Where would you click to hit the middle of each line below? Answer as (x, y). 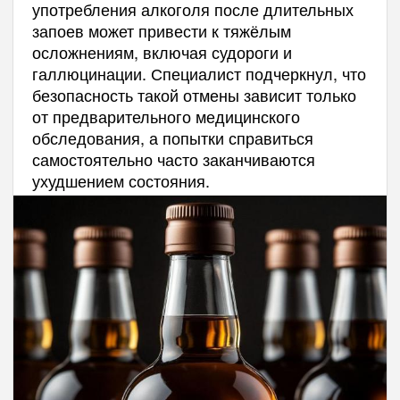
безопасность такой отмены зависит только (194, 94)
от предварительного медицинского (166, 116)
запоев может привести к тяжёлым (161, 30)
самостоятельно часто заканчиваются (173, 158)
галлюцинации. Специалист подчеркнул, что (199, 73)
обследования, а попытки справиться (172, 137)
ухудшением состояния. (121, 180)
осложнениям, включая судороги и (162, 51)
